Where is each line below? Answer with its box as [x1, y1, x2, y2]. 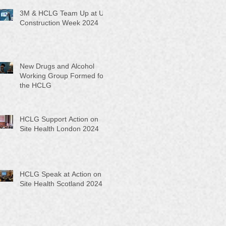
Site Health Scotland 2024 [20, 179, 102, 188]
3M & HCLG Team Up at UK [20, 9, 108, 17]
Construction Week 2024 [20, 18, 98, 27]
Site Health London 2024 [20, 124, 99, 133]
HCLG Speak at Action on [20, 169, 101, 178]
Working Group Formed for [20, 71, 106, 80]
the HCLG [20, 81, 51, 89]
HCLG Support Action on [20, 115, 98, 123]
